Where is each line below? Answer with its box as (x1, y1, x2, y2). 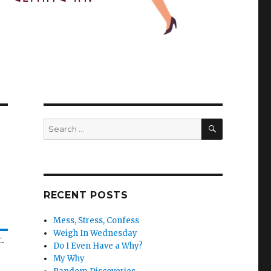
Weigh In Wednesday (53, 228, 138, 239)
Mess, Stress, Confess (53, 215, 140, 226)
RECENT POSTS (43, 189, 128, 201)
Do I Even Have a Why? (53, 241, 143, 252)
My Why (53, 253, 85, 264)
